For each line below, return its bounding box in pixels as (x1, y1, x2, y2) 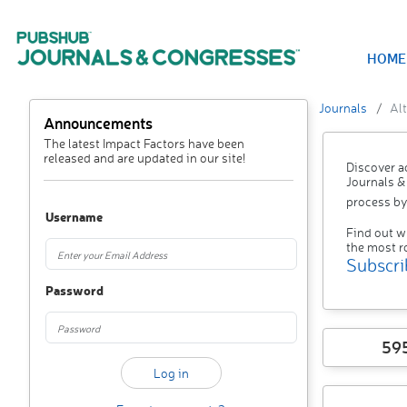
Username (45, 208, 103, 225)
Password (45, 282, 104, 299)
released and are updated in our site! (44, 150, 245, 165)
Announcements (44, 113, 153, 133)
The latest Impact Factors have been (44, 135, 244, 151)
